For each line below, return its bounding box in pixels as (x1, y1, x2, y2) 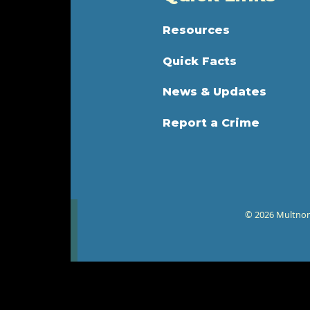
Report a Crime (163, 116, 260, 129)
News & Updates (163, 85, 267, 99)
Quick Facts (163, 54, 237, 68)
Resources (163, 24, 230, 37)
